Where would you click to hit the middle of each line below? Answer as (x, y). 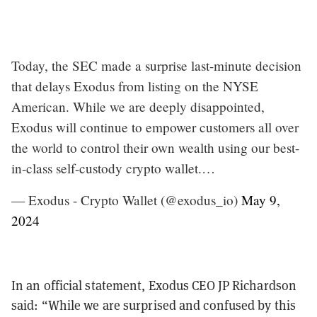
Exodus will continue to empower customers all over (155, 127)
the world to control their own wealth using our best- (155, 147)
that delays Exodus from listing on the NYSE (135, 86)
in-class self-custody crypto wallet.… (113, 168)
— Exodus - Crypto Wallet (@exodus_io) (126, 200)
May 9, (261, 200)
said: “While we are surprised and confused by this (154, 305)
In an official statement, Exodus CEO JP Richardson (154, 285)
